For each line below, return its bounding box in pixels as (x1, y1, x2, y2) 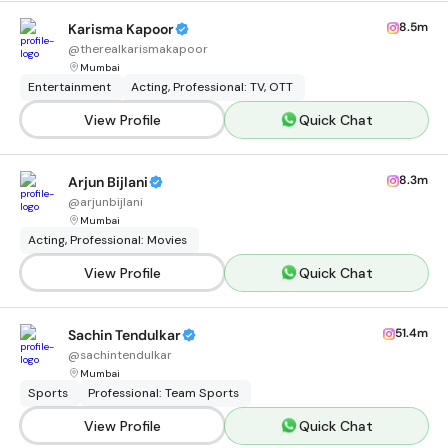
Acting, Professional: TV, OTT (131, 79, 293, 95)
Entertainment (28, 79, 111, 95)
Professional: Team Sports (88, 385, 239, 401)
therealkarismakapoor (80, 41, 208, 57)
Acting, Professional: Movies (28, 232, 187, 248)
